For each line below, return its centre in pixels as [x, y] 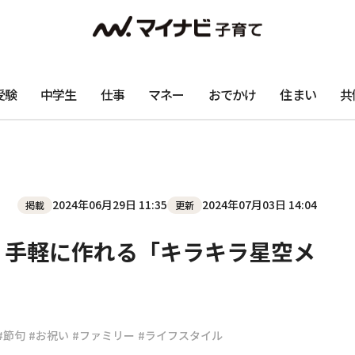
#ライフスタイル [180, 335]
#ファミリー [103, 335]
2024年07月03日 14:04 [260, 204]
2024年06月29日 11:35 [110, 204]
